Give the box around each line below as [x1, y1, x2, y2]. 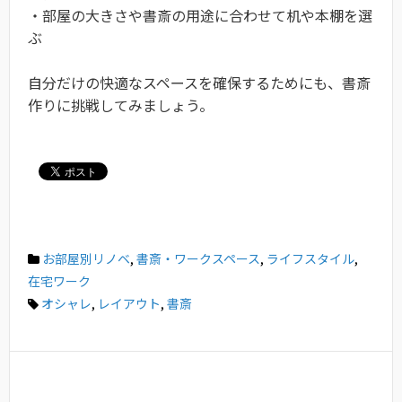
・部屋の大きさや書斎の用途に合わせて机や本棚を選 [28, 4, 372, 27]
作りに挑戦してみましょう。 [28, 94, 214, 117]
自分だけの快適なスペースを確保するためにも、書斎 [28, 72, 371, 94]
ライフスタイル [267, 249, 354, 267]
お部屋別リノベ [42, 249, 130, 267]
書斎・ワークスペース [136, 249, 260, 267]
